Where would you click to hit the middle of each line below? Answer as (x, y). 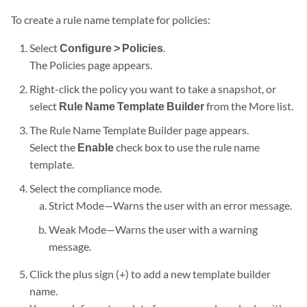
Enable (96, 147)
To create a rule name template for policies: (111, 20)
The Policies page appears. (91, 65)
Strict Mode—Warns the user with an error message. (170, 205)
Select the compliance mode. (96, 188)
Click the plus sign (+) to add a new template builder (150, 274)
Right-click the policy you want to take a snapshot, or (153, 89)
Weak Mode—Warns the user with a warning (153, 229)
